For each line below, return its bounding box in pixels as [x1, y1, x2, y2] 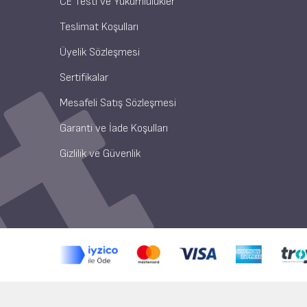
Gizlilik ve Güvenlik [60, 147, 140, 160]
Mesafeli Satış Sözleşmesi [60, 97, 176, 110]
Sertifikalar [60, 71, 108, 84]
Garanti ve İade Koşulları [60, 122, 168, 135]
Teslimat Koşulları [60, 21, 138, 34]
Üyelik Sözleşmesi [60, 46, 140, 59]
